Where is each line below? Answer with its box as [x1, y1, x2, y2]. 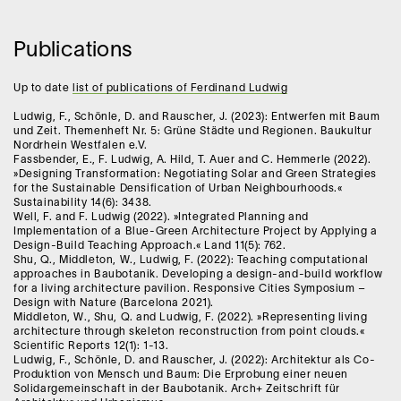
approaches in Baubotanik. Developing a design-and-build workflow [13, 269, 383, 279]
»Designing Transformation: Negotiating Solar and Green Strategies [13, 168, 378, 179]
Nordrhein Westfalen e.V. [13, 140, 149, 150]
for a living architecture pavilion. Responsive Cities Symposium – [13, 283, 366, 294]
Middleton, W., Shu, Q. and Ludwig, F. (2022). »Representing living [13, 311, 368, 322]
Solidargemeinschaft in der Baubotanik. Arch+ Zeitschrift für [13, 383, 341, 394]
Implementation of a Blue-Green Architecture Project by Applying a [13, 226, 378, 236]
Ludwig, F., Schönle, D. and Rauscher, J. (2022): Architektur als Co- [13, 354, 376, 365]
